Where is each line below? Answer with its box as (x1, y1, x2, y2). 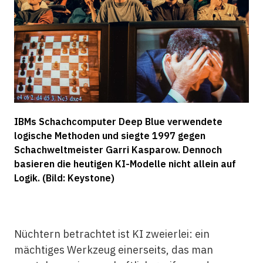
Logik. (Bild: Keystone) (14, 172, 114, 184)
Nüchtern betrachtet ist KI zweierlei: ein (14, 227, 210, 241)
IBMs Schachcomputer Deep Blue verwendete (14, 116, 222, 127)
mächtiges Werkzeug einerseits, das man (14, 243, 213, 257)
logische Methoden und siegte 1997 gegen (14, 130, 205, 141)
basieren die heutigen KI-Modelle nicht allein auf (14, 158, 236, 170)
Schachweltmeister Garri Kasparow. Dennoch (14, 144, 222, 156)
